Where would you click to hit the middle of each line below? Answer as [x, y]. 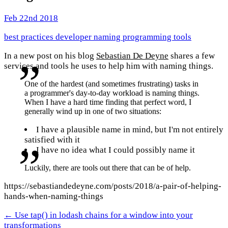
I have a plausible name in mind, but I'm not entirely [130, 130]
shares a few [192, 56]
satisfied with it [52, 140]
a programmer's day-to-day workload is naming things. [112, 93]
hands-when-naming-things [54, 196]
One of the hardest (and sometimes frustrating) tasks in [111, 84]
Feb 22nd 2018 [31, 18]
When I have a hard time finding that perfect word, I [108, 102]
